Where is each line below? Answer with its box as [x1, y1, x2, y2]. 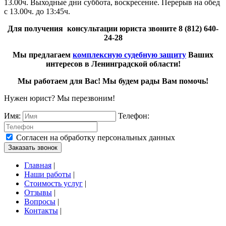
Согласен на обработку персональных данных [16, 133, 175, 142]
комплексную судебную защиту [73, 50, 186, 60]
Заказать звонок [8, 144, 58, 152]
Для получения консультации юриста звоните [8, 24, 179, 33]
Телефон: [118, 111, 149, 121]
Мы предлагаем [13, 50, 73, 60]
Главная [24, 161, 51, 170]
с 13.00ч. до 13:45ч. [4, 7, 70, 16]
